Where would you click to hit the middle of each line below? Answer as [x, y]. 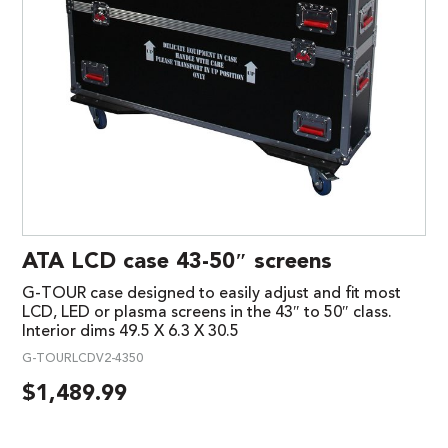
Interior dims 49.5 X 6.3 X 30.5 [130, 332]
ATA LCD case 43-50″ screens [177, 262]
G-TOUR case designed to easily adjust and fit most [211, 294]
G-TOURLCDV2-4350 [82, 359]
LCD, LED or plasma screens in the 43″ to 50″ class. [207, 313]
